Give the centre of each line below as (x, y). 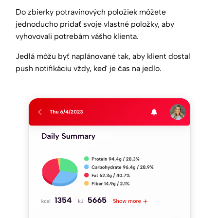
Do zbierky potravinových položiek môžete (91, 12)
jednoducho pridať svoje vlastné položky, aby (95, 24)
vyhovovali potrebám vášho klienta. (77, 36)
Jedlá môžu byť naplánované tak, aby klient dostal (103, 56)
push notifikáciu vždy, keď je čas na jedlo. (89, 69)
